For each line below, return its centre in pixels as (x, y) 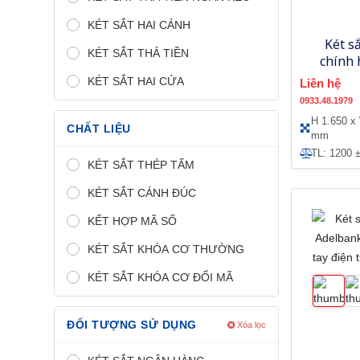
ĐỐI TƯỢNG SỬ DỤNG (132, 324)
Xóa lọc (250, 324)
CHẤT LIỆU (99, 128)
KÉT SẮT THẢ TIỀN (138, 53)
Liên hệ (320, 83)
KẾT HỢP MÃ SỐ (132, 221)
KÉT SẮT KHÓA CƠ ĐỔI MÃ (160, 277)
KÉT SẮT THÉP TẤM (141, 164)
